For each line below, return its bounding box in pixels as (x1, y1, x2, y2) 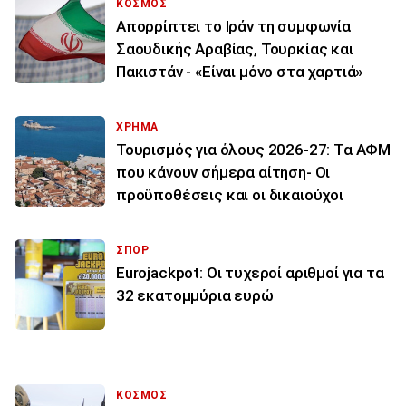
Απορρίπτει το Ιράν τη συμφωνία (116, 17, 351, 36)
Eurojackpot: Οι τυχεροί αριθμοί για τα (116, 264, 384, 283)
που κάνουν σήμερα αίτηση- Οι (116, 163, 331, 182)
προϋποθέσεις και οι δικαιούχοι (116, 186, 343, 205)
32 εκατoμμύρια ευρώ (116, 286, 274, 305)
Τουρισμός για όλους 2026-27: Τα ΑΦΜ (116, 140, 391, 159)
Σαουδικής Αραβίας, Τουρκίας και (116, 40, 353, 59)
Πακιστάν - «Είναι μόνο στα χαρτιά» (116, 63, 363, 82)
